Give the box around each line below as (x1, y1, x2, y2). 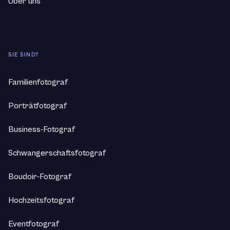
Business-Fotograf (8, 125, 75, 134)
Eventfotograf (8, 219, 59, 228)
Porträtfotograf (8, 101, 67, 110)
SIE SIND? (8, 51, 39, 58)
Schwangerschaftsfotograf (8, 148, 106, 158)
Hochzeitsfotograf (8, 196, 74, 205)
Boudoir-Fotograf (8, 172, 71, 181)
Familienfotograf (8, 78, 68, 87)
